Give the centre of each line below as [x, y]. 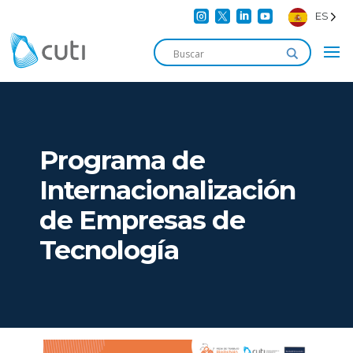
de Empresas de [142, 220]
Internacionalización [167, 190]
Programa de [122, 160]
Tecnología [109, 250]
